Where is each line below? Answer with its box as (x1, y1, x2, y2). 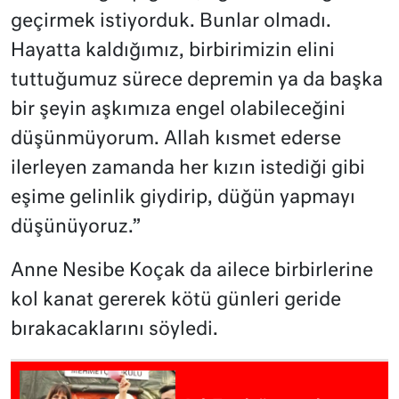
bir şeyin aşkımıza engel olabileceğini (11, 100, 346, 119)
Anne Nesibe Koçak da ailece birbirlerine (11, 261, 373, 281)
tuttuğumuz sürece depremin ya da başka (11, 70, 383, 90)
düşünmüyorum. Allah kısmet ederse (11, 129, 341, 149)
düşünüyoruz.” (11, 217, 141, 237)
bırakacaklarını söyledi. (11, 320, 218, 339)
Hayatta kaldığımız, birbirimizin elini (11, 41, 335, 61)
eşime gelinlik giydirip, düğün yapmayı (11, 188, 355, 208)
